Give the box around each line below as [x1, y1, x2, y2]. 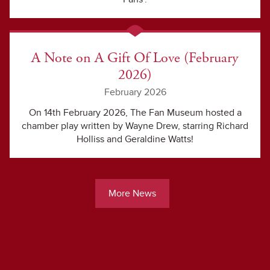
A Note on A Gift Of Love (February [31, 49, 239, 67]
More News [108, 187, 156, 199]
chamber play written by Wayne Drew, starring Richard [22, 120, 248, 132]
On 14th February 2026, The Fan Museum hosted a [28, 107, 242, 119]
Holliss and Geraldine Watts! [77, 133, 193, 145]
